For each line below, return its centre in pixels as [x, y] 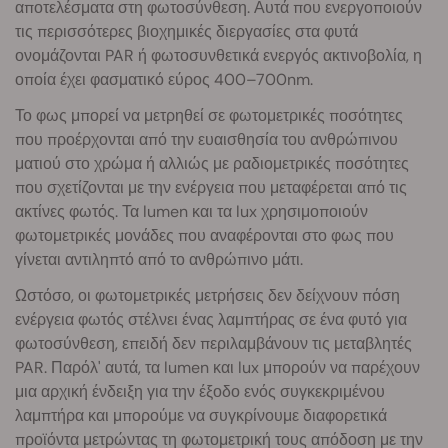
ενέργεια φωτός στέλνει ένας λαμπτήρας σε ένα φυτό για [211, 319]
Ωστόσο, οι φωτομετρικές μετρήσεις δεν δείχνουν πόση [207, 295]
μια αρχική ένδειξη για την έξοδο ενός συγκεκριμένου [200, 391]
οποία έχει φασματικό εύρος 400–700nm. [164, 79]
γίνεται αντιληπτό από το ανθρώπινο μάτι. [159, 259]
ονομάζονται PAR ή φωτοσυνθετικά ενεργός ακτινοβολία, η [218, 55]
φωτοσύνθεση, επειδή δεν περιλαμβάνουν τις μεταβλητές [213, 343]
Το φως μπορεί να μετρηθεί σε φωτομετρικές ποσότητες [209, 115]
